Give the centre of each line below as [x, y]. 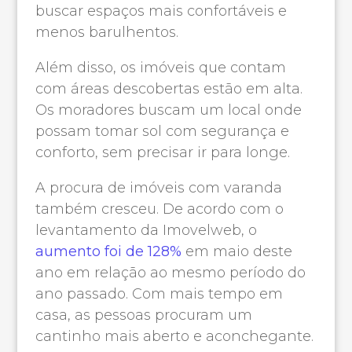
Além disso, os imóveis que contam [160, 67]
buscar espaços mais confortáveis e [161, 11]
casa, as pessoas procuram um [143, 315]
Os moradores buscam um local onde [168, 110]
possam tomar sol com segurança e [162, 131]
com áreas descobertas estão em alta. [169, 88]
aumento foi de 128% [108, 251]
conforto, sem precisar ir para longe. [162, 152]
